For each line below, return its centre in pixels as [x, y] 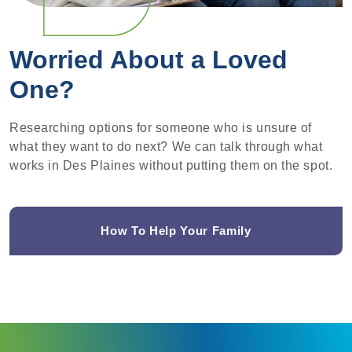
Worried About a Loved [148, 59]
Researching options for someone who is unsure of [161, 128]
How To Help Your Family [176, 231]
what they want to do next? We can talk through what [166, 147]
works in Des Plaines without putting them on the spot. [171, 166]
